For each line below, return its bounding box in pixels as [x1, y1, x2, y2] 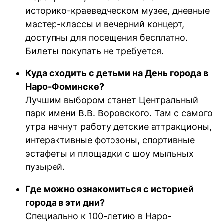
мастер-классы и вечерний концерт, [25, 18, 185, 29]
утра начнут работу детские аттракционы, [25, 121, 212, 132]
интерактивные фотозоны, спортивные [25, 134, 195, 145]
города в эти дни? [25, 197, 105, 208]
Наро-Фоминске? [25, 81, 105, 92]
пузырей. [25, 161, 65, 172]
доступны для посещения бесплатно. [25, 32, 188, 43]
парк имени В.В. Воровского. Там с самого [25, 108, 213, 118]
